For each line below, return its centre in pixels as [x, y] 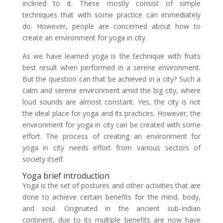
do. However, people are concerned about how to [111, 26]
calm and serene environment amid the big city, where [111, 90]
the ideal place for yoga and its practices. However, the [111, 113]
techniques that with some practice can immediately [111, 15]
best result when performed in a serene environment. [111, 67]
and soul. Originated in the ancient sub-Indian [111, 208]
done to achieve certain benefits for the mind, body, [111, 197]
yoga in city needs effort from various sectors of [111, 148]
